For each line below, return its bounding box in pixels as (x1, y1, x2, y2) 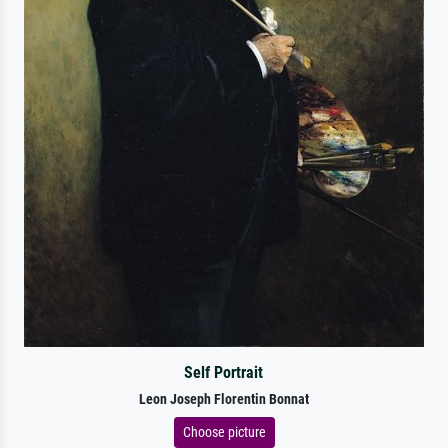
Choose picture (182, 423, 266, 440)
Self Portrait (184, 362, 264, 382)
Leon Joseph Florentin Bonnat (139, 390, 309, 408)
